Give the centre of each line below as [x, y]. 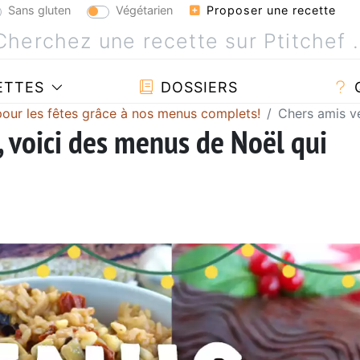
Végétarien [144, 10]
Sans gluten [39, 10]
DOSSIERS [196, 87]
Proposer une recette [269, 10]
